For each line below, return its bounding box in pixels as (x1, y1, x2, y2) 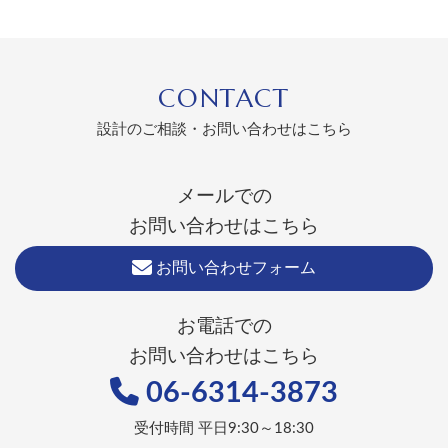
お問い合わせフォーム (152, 260, 316, 277)
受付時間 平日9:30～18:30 (134, 421, 314, 437)
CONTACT (158, 82, 290, 115)
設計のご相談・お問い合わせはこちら (96, 122, 352, 138)
